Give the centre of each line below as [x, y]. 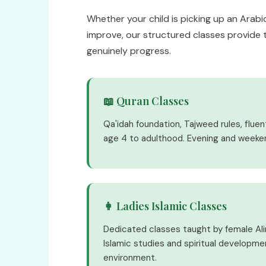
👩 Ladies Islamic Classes [165, 206]
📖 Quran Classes [146, 101]
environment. [130, 258]
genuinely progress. [129, 51]
